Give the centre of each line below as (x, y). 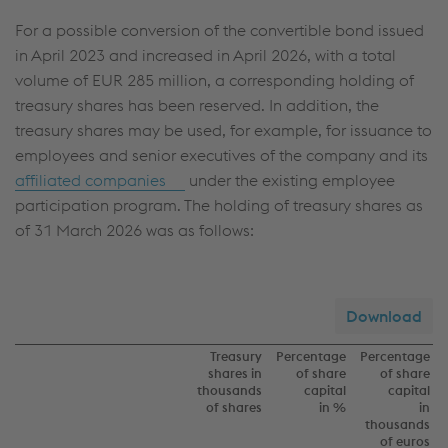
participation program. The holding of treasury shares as (219, 205)
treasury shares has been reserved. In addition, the (197, 105)
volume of (53, 80)
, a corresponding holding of (310, 80)
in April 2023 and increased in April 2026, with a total (205, 55)
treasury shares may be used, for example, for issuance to (223, 130)
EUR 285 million (149, 80)
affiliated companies (90, 180)
